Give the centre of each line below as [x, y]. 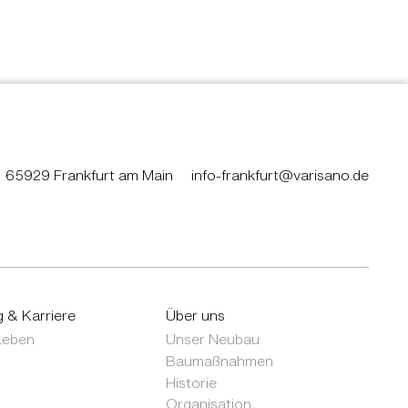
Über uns [196, 316]
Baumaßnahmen [220, 360]
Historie [192, 382]
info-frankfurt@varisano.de [280, 175]
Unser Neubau [213, 338]
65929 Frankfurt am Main [90, 175]
